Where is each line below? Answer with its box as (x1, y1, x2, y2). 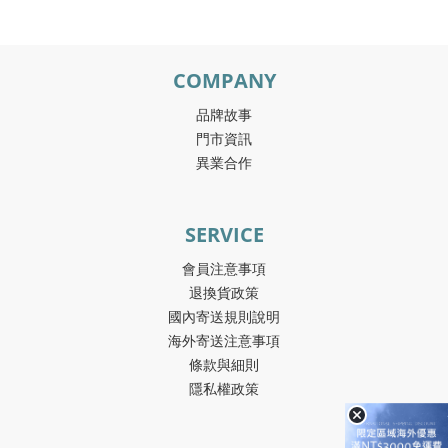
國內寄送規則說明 (168, 307, 280, 326)
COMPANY (172, 67, 276, 94)
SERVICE (184, 221, 264, 248)
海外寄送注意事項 (168, 331, 280, 350)
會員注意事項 (182, 259, 266, 278)
